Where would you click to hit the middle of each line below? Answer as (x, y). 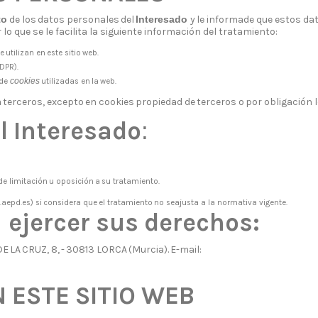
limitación (28, 181)
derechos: (202, 222)
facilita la (77, 31)
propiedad (159, 102)
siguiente (121, 31)
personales (93, 19)
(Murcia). (148, 249)
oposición (75, 181)
